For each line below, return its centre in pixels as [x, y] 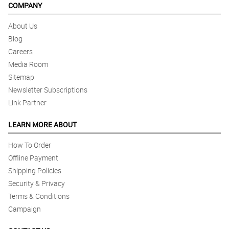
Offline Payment [33, 158]
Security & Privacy [37, 184]
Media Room [28, 64]
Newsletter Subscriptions [48, 90]
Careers [20, 52]
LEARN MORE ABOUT [42, 125]
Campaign [25, 209]
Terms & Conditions [39, 196]
